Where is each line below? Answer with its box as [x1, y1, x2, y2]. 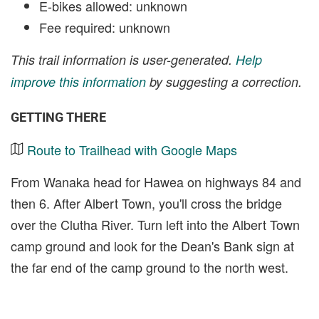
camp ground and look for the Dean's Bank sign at [11, 236, 294, 256]
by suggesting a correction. [146, 73, 302, 91]
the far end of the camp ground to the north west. [11, 258, 288, 277]
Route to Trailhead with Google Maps [27, 140, 237, 159]
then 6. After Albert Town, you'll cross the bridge [11, 194, 282, 213]
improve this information [11, 73, 146, 91]
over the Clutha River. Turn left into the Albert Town [11, 215, 300, 234]
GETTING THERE [11, 110, 106, 125]
